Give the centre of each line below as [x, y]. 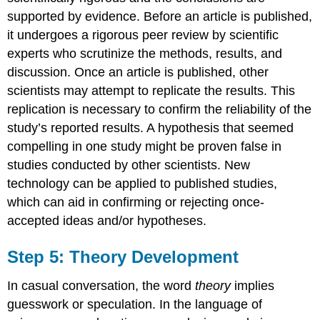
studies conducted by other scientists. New [129, 165]
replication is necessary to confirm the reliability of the [160, 110]
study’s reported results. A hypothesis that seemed [151, 128]
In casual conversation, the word [101, 286]
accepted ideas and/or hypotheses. [107, 221]
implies [253, 286]
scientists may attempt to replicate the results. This [151, 91]
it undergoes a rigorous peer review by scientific [143, 35]
